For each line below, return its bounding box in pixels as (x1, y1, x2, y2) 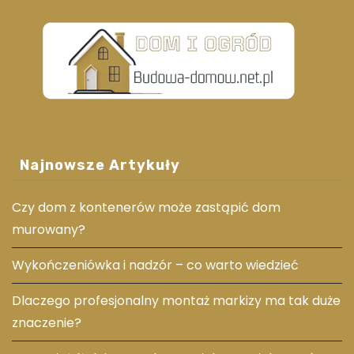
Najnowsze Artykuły (20, 156, 180, 174)
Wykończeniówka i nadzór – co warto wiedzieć (12, 255, 299, 274)
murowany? (12, 220, 85, 239)
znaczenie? (12, 313, 81, 332)
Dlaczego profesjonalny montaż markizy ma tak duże (12, 291, 341, 310)
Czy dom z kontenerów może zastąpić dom (12, 198, 281, 217)
